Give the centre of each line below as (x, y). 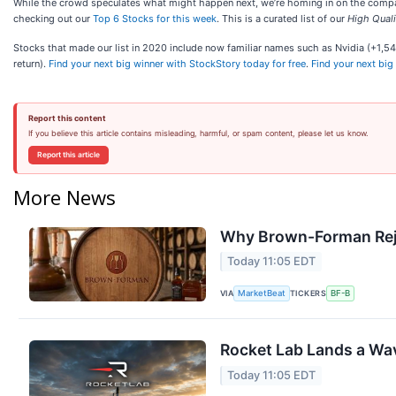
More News (65, 197)
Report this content (67, 118)
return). (31, 64)
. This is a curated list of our (282, 19)
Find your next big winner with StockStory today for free (177, 64)
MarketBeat (262, 293)
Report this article (68, 155)
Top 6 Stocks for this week (155, 19)
